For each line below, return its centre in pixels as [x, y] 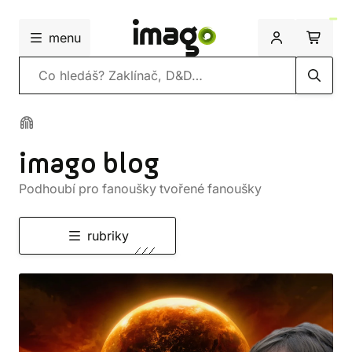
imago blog [89, 165]
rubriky [108, 236]
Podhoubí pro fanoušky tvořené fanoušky [140, 189]
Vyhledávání [54, 75]
